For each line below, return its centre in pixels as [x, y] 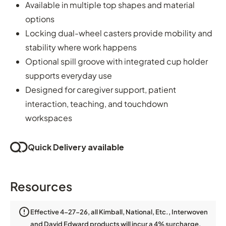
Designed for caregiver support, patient [101, 89]
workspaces [49, 118]
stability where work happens [81, 47]
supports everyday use [69, 75]
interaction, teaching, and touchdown [97, 103]
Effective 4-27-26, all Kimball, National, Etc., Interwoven [119, 212]
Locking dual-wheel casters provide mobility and [119, 33]
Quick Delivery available [76, 147]
